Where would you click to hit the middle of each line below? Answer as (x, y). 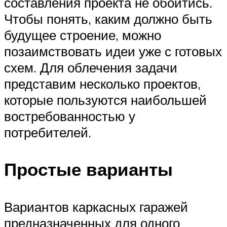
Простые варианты (88, 169)
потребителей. (48, 133)
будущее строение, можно (83, 35)
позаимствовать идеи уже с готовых (113, 51)
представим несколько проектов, (102, 84)
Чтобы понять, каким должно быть (108, 19)
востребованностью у (70, 116)
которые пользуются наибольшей (105, 100)
